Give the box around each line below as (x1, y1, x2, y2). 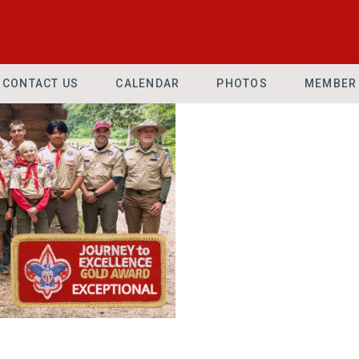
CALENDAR (115, 77, 180, 90)
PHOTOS (216, 77, 268, 90)
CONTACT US (2, 77, 79, 90)
